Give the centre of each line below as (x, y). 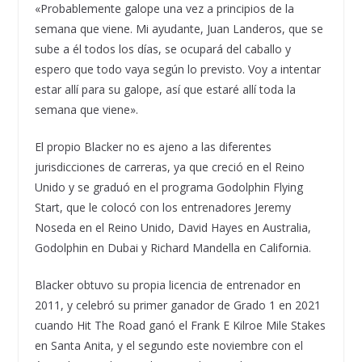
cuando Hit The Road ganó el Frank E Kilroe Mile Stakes (180, 325)
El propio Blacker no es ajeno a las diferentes (153, 146)
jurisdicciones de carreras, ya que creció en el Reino (169, 166)
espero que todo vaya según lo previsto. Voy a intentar (177, 69)
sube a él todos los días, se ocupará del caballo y (162, 48)
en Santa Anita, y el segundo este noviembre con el (168, 345)
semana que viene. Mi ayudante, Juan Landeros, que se (179, 28)
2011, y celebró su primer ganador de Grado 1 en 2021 (177, 305)
